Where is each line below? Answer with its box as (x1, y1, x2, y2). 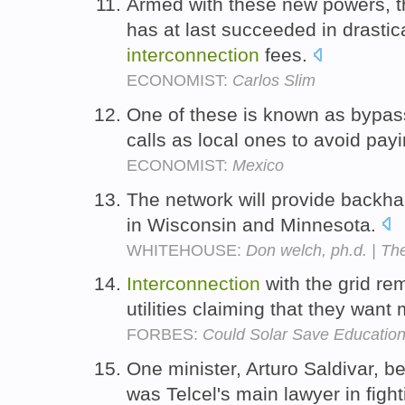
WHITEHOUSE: (127, 240, 246, 259)
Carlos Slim (232, 71, 316, 89)
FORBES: (127, 325, 202, 344)
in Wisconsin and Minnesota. (127, 213, 381, 235)
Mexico (232, 155, 284, 174)
